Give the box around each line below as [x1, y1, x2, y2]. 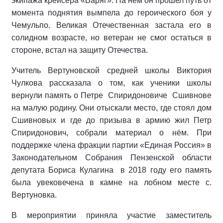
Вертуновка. [11, 190, 57, 199]
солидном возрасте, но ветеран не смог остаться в [11, 33, 212, 42]
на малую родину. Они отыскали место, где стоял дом [11, 103, 212, 112]
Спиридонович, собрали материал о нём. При [11, 128, 212, 137]
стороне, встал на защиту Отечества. [11, 45, 148, 54]
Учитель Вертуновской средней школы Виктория [11, 66, 212, 75]
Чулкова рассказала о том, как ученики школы [11, 78, 212, 87]
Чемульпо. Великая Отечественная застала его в [11, 20, 212, 29]
